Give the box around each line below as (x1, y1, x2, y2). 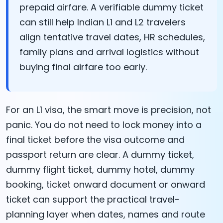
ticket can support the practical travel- (6, 193, 180, 206)
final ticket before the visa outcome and (6, 133, 185, 146)
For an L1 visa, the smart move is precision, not (6, 103, 211, 116)
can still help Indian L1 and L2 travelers (19, 15, 186, 28)
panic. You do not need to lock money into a (6, 118, 202, 131)
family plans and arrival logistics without (19, 45, 199, 58)
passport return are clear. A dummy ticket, (6, 148, 194, 161)
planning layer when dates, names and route (6, 208, 205, 221)
